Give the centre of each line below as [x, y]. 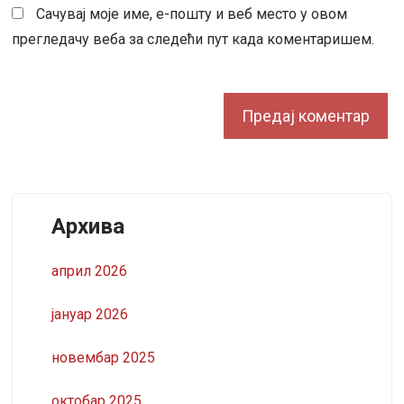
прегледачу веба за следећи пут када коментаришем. [193, 39]
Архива [87, 226]
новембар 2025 [103, 357]
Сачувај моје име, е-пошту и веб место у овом [192, 14]
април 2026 [89, 271]
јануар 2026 [89, 314]
